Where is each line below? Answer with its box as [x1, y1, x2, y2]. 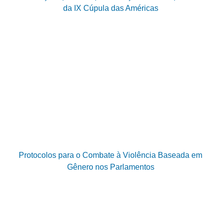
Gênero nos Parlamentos [67, 163, 154, 172]
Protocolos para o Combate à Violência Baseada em [19, 151, 202, 160]
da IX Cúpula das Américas [63, 3, 158, 12]
